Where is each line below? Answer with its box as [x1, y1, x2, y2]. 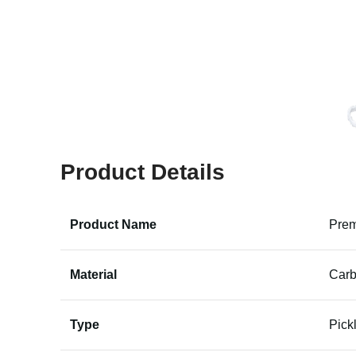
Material [70, 268, 117, 281]
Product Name [70, 218, 157, 231]
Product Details [60, 160, 225, 184]
